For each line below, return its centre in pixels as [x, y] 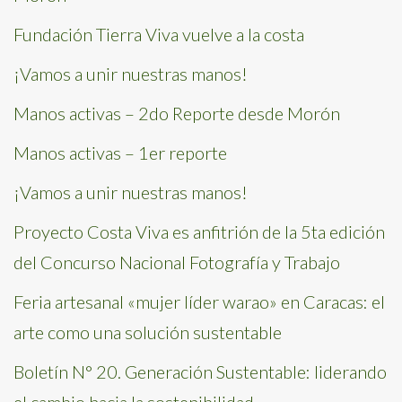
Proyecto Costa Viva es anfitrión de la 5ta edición [199, 232]
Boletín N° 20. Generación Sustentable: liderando [200, 371]
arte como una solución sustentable [148, 332]
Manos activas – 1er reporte [120, 153]
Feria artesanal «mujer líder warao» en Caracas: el [199, 301]
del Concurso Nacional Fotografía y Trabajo [177, 262]
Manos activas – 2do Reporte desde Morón [177, 113]
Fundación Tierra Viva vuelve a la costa [159, 34]
